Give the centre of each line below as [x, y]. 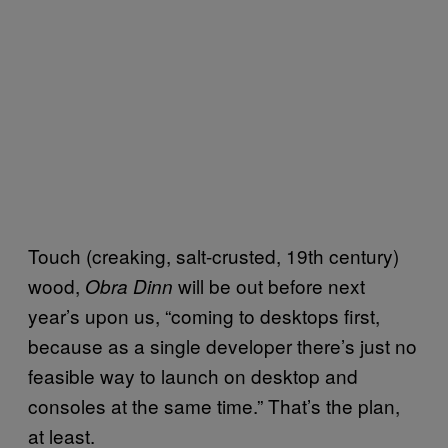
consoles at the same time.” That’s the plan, [214, 406]
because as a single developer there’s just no [222, 346]
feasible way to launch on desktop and [193, 376]
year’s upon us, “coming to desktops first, [204, 316]
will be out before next [271, 286]
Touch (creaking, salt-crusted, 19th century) [213, 256]
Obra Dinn [131, 286]
